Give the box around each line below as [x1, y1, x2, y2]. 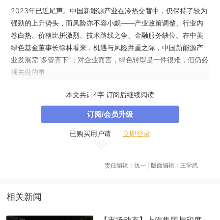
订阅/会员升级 [87, 110, 133, 118]
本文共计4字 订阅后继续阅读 [66, 91, 154, 99]
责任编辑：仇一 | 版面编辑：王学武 [105, 162, 198, 169]
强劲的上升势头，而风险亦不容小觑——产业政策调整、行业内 [11, 19, 204, 27]
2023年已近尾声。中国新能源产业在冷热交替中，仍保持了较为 [11, 6, 208, 15]
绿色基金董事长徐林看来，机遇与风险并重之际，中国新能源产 [11, 43, 204, 52]
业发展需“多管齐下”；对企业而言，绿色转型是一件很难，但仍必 [11, 55, 209, 64]
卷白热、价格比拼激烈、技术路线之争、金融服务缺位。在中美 [11, 31, 204, 39]
